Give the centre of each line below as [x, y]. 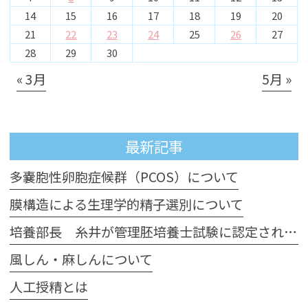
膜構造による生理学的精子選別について [127, 205]
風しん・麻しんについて [81, 260]
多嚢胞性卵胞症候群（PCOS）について [124, 177]
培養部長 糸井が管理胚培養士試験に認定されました [291, 232]
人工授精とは [49, 287]
